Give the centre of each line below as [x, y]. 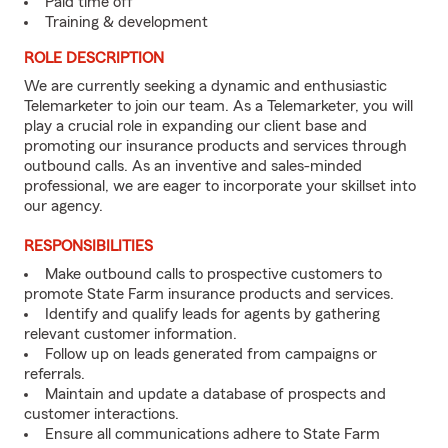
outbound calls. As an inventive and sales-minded [193, 166]
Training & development [126, 22]
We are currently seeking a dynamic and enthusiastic [205, 86]
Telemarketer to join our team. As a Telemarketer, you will [218, 106]
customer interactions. [101, 414]
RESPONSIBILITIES [88, 246]
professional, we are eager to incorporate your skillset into [220, 186]
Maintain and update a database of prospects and [215, 394]
